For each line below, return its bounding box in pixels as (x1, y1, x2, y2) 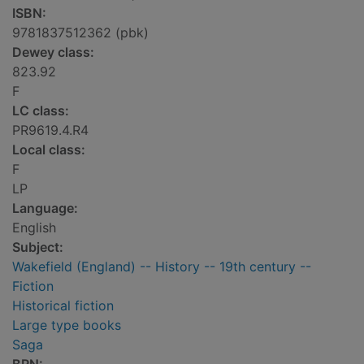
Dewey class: (12, 44, 94, 61)
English (12, 219, 56, 236)
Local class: (12, 141, 85, 158)
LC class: (12, 102, 69, 119)
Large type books (12, 317, 121, 334)
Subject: (12, 239, 63, 256)
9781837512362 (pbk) (12, 24, 149, 41)
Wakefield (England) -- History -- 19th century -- (12, 258, 311, 275)
